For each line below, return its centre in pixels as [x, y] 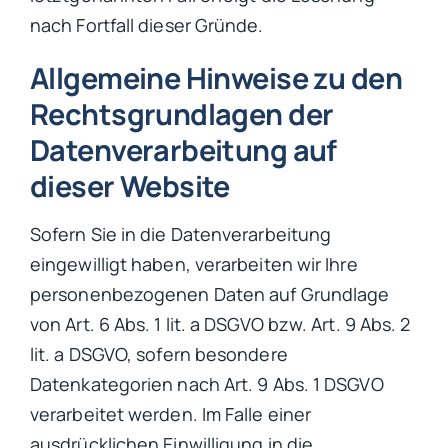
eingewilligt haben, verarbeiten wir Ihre [194, 263]
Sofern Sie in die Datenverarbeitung [181, 233]
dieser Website [130, 186]
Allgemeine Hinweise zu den [216, 78]
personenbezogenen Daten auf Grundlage [210, 293]
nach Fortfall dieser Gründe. [147, 25]
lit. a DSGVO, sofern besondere [159, 353]
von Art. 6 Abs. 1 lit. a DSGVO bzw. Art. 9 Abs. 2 [220, 323]
